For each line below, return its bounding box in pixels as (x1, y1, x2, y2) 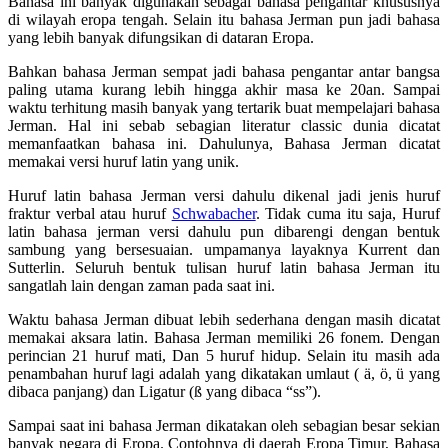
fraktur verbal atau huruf (8, 204, 172, 222)
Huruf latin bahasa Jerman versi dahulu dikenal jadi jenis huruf (8, 186, 440, 204)
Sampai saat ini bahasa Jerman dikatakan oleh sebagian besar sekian (8, 416, 440, 434)
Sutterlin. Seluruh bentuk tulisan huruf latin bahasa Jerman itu (8, 258, 440, 276)
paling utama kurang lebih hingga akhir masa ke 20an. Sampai (8, 80, 440, 98)
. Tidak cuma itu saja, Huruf (255, 204, 441, 222)
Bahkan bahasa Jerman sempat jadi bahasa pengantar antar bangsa (8, 62, 440, 80)
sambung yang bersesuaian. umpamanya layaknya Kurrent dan (8, 240, 440, 258)
